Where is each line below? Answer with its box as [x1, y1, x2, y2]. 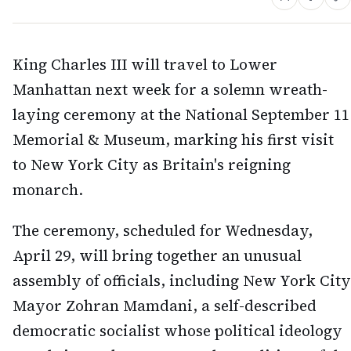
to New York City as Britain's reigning [13, 154, 291, 175]
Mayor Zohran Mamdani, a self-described [13, 295, 317, 317]
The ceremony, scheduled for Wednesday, [13, 220, 313, 241]
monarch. [13, 179, 83, 200]
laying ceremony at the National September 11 [13, 103, 349, 125]
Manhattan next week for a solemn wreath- [13, 78, 327, 100]
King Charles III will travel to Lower [13, 53, 277, 74]
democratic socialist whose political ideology [13, 320, 342, 342]
